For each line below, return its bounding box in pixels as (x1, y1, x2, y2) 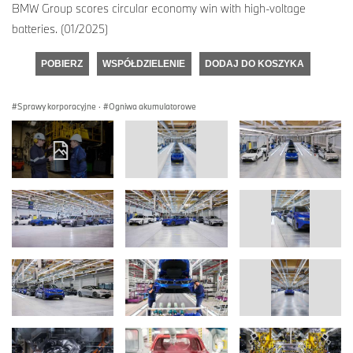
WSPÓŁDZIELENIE (102, 58, 185, 70)
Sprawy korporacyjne (17, 101, 96, 113)
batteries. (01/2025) (12, 21, 108, 37)
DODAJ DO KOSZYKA (205, 58, 304, 70)
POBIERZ (41, 58, 83, 70)
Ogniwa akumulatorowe (109, 101, 196, 113)
